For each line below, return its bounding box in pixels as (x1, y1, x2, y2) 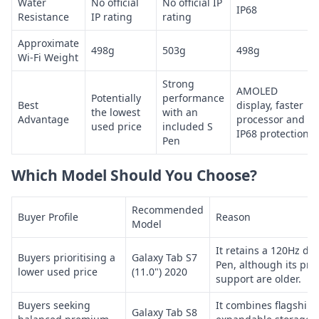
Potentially (91, 90, 141, 105)
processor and (236, 112, 305, 126)
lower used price (18, 264, 98, 278)
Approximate (18, 36, 79, 50)
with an (162, 105, 198, 119)
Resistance (18, 9, 69, 23)
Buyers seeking (18, 298, 90, 312)
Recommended (132, 202, 204, 216)
